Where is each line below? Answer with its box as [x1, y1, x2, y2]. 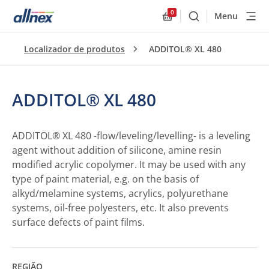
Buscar [193, 14, 225, 28]
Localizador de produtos [24, 43, 125, 55]
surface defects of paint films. [12, 216, 145, 229]
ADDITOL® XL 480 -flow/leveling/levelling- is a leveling [12, 129, 250, 142]
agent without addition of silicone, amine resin [12, 144, 222, 157]
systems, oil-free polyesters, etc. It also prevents [12, 201, 229, 214]
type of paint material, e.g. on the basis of [12, 172, 199, 186]
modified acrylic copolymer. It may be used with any [12, 158, 246, 171]
